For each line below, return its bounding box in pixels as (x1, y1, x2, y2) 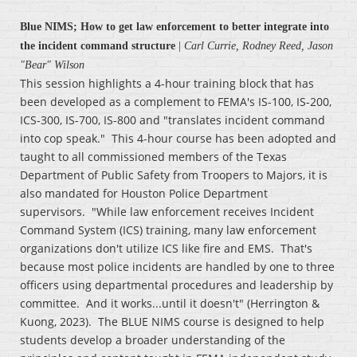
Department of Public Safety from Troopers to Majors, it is (20, 167, 328, 183)
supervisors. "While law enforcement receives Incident (20, 204, 314, 220)
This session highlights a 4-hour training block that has (20, 76, 314, 92)
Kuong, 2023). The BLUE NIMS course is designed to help (20, 314, 324, 330)
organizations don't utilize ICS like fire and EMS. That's (20, 241, 312, 257)
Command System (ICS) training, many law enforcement (20, 222, 316, 238)
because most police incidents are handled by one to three (20, 259, 335, 275)
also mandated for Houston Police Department (20, 186, 268, 202)
